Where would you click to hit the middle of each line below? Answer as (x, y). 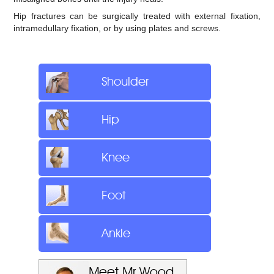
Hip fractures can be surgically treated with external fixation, (137, 16)
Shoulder (125, 82)
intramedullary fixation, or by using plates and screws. (117, 28)
